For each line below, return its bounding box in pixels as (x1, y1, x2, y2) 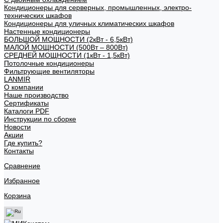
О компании (4, 83, 43, 91)
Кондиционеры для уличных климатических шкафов (4, 19, 174, 27)
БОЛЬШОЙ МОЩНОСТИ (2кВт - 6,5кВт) (4, 35, 133, 43)
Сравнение (4, 162, 40, 170)
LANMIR (4, 75, 30, 83)
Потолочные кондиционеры (4, 59, 94, 67)
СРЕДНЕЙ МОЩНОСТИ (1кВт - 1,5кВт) (4, 51, 130, 59)
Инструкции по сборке (4, 115, 76, 123)
